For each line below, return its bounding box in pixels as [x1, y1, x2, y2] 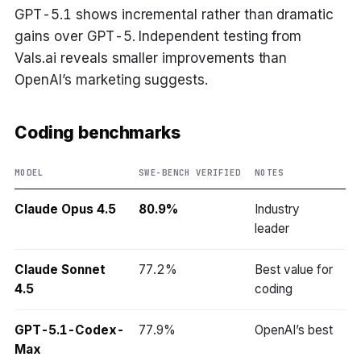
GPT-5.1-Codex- [15, 322, 124, 338]
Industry [255, 201, 300, 218]
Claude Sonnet [15, 262, 106, 278]
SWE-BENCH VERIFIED [139, 167, 242, 179]
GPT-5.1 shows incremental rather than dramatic [15, 6, 334, 23]
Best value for [255, 262, 333, 278]
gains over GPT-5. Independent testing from [15, 27, 302, 44]
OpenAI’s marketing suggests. [15, 71, 208, 88]
